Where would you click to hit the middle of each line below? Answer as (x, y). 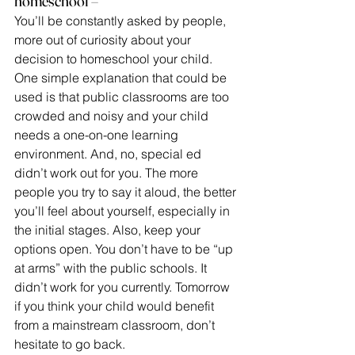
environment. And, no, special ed (109, 154)
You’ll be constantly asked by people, (122, 21)
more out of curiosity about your (104, 40)
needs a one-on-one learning (98, 135)
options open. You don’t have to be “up (125, 249)
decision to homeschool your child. (115, 59)
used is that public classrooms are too (123, 97)
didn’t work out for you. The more (108, 173)
